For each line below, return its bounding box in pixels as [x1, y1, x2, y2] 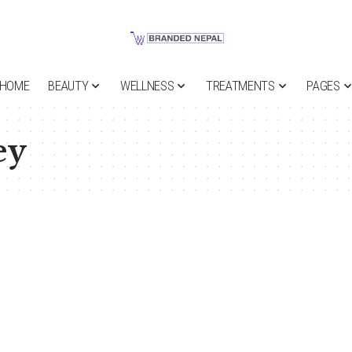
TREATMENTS [205, 78, 275, 94]
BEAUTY [48, 78, 89, 94]
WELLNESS [120, 78, 174, 94]
